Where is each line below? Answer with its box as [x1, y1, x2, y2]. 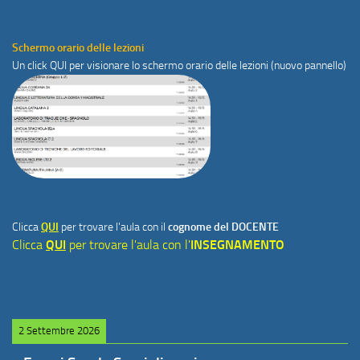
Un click [12, 59, 50, 73]
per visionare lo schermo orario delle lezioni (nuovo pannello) [69, 59, 346, 73]
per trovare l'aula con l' [69, 236, 190, 252]
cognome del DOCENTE [168, 219, 279, 234]
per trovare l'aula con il [61, 219, 168, 234]
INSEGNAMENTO [190, 236, 284, 252]
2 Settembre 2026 [18, 324, 100, 337]
